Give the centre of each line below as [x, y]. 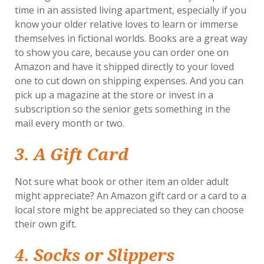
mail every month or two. [70, 123]
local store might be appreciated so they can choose [129, 209]
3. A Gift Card [72, 154]
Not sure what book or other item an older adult [122, 181]
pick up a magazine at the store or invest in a [114, 95]
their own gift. [46, 224]
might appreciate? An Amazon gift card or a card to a [131, 195]
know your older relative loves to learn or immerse [126, 24]
